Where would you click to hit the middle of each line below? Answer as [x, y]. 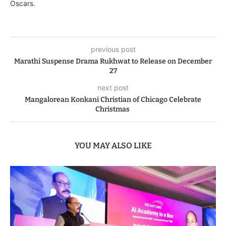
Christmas [113, 109]
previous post [113, 49]
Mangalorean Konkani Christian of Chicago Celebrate [113, 99]
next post [113, 87]
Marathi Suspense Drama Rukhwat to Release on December [113, 61]
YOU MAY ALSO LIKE [113, 145]
